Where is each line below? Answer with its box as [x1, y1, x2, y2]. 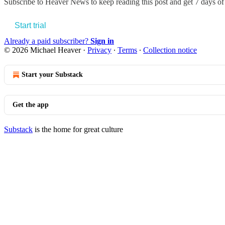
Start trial [15, 21, 46, 30]
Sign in [90, 36, 114, 45]
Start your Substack [22, 70, 83, 78]
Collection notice [143, 45, 197, 54]
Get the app [13, 100, 49, 108]
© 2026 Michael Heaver [4, 45, 81, 54]
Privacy [87, 45, 111, 54]
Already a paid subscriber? [4, 36, 90, 45]
